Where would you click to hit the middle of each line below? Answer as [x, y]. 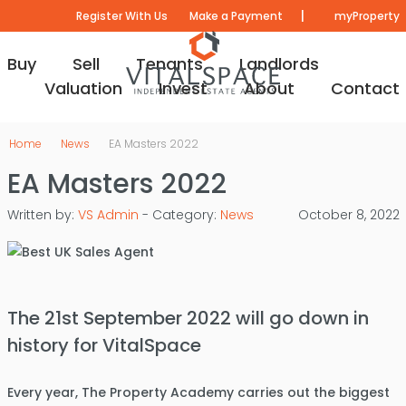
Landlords [279, 64]
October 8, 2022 [348, 215]
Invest [183, 88]
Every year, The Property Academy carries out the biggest [198, 392]
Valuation [83, 88]
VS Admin [108, 215]
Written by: [42, 215]
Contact [365, 88]
